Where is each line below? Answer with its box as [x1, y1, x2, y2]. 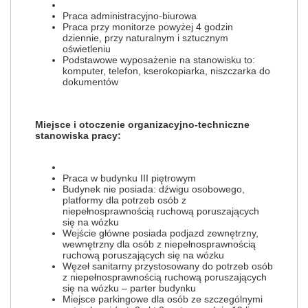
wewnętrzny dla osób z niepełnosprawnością [63, 239, 256, 250]
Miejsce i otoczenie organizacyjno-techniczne [35, 119, 250, 130]
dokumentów [63, 76, 118, 87]
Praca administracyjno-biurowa [63, 10, 197, 21]
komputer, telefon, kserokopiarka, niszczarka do [63, 65, 270, 76]
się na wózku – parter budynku [63, 283, 196, 294]
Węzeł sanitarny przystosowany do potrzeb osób [63, 261, 273, 272]
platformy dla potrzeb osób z [63, 195, 186, 206]
